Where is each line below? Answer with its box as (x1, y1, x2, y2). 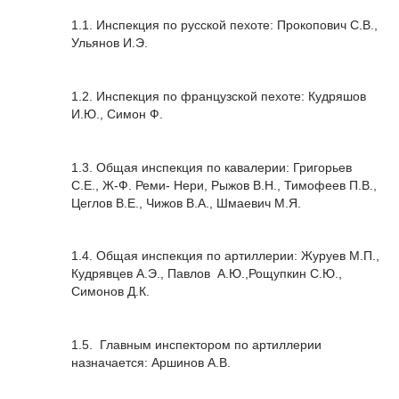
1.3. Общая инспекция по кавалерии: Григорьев (71, 159, 352, 175)
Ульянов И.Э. (71, 36, 148, 51)
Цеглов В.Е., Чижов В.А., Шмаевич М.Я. (71, 195, 301, 210)
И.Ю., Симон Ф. (71, 106, 163, 121)
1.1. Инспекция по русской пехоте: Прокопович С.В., (71, 18, 378, 33)
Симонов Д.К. (71, 284, 150, 299)
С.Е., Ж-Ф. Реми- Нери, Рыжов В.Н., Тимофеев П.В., (71, 177, 377, 192)
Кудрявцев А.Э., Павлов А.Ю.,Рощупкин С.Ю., (71, 266, 342, 281)
